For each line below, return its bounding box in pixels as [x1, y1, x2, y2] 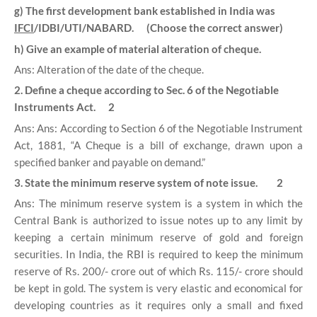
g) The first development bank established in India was [14, 4, 275, 18]
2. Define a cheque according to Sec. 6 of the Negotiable [14, 83, 279, 97]
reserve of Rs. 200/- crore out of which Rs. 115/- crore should [14, 265, 303, 278]
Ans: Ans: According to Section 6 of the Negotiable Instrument [14, 121, 303, 134]
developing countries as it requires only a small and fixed [14, 299, 303, 312]
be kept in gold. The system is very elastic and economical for [14, 282, 303, 295]
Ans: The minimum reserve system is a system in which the [14, 197, 303, 210]
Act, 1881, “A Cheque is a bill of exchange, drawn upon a [14, 138, 303, 151]
